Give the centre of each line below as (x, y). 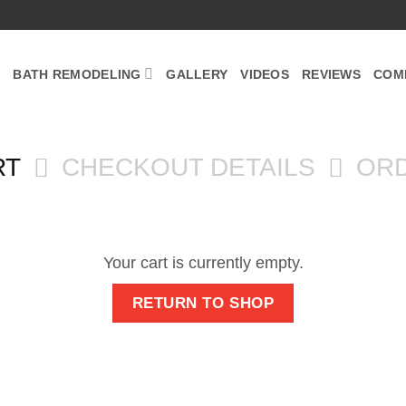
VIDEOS (265, 74)
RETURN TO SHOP (203, 302)
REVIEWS (331, 74)
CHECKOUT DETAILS (188, 166)
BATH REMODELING (77, 74)
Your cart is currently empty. (203, 263)
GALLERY (197, 74)
